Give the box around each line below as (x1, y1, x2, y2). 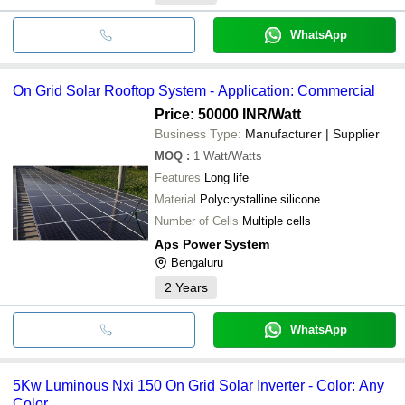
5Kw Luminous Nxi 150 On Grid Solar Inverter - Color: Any (13, 377, 384, 393)
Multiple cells (242, 213, 311, 228)
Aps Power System (155, 236, 269, 251)
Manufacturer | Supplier (245, 126, 380, 141)
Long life (204, 170, 249, 184)
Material (155, 192, 196, 206)
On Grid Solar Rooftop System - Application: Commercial (13, 82, 375, 99)
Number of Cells (155, 213, 239, 228)
